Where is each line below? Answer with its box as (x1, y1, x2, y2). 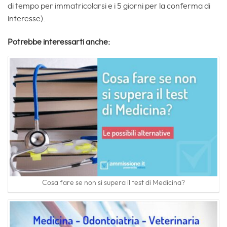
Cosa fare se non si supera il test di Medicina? (42, 179, 185, 187)
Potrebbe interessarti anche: (8, 38, 110, 47)
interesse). (8, 15, 46, 23)
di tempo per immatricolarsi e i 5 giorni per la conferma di (8, 2, 210, 11)
